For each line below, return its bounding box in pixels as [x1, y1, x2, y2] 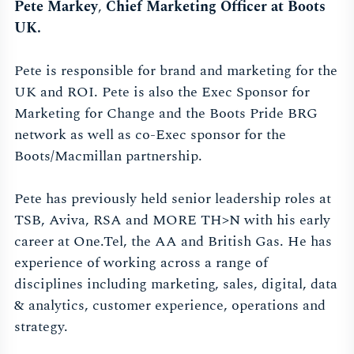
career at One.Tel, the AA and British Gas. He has [14, 231, 332, 253]
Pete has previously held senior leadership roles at [14, 188, 331, 210]
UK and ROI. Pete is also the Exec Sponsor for [14, 81, 310, 104]
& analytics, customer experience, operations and [14, 295, 326, 317]
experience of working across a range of [14, 252, 268, 274]
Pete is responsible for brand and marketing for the [14, 60, 337, 82]
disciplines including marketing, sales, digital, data [14, 273, 337, 296]
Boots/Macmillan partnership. [14, 145, 202, 168]
